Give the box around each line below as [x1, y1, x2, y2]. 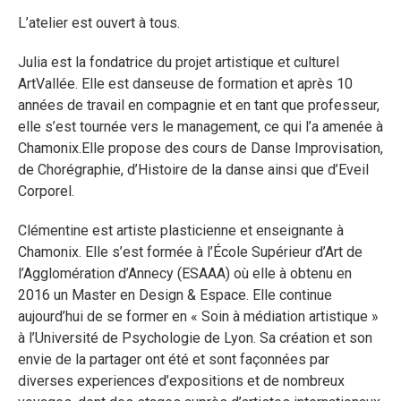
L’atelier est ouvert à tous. [18, 14, 180, 31]
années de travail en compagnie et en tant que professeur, [18, 97, 380, 114]
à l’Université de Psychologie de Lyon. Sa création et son [18, 329, 372, 346]
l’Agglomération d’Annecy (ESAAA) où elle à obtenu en [18, 265, 352, 282]
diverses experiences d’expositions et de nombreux [18, 372, 345, 389]
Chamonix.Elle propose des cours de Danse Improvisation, [18, 140, 383, 157]
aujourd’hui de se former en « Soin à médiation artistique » [18, 308, 379, 325]
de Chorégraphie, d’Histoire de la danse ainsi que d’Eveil [18, 161, 369, 178]
